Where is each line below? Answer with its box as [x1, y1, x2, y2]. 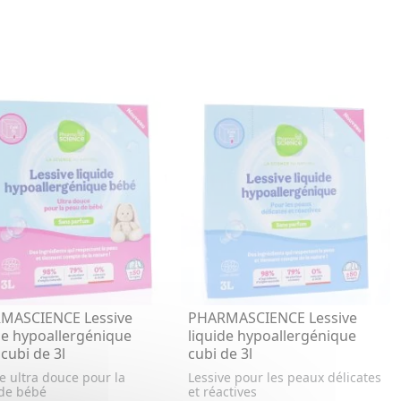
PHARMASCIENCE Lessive [187, 307, 357, 328]
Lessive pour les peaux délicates [187, 368, 381, 386]
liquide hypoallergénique [187, 325, 356, 346]
